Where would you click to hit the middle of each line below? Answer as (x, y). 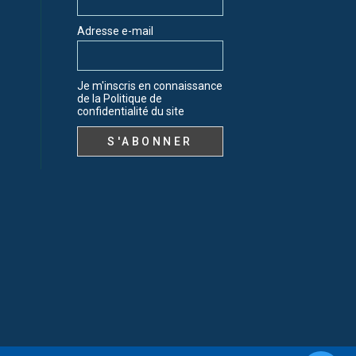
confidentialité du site (131, 112)
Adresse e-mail (115, 31)
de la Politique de (120, 99)
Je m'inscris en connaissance (150, 86)
